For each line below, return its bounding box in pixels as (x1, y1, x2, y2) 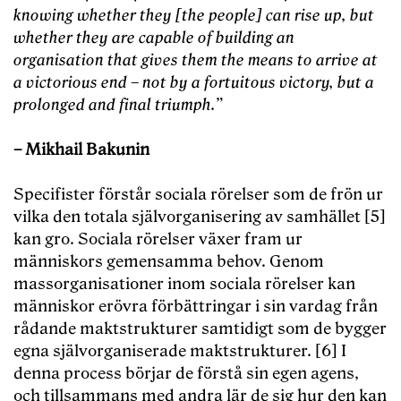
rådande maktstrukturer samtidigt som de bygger (13, 320, 387, 339)
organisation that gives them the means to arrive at (13, 51, 378, 71)
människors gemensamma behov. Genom (13, 252, 324, 272)
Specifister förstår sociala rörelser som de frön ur (13, 185, 383, 205)
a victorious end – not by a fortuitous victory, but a (13, 73, 374, 93)
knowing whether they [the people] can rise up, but (13, 6, 374, 26)
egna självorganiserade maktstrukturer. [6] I (13, 342, 346, 362)
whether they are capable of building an (13, 29, 294, 48)
